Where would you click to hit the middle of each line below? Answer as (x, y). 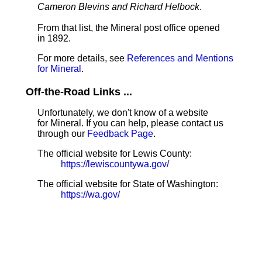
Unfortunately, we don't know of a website (123, 113)
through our (62, 134)
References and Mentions (180, 58)
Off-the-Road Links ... (79, 92)
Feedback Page (120, 134)
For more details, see (82, 58)
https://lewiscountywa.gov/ (115, 164)
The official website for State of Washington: (128, 184)
